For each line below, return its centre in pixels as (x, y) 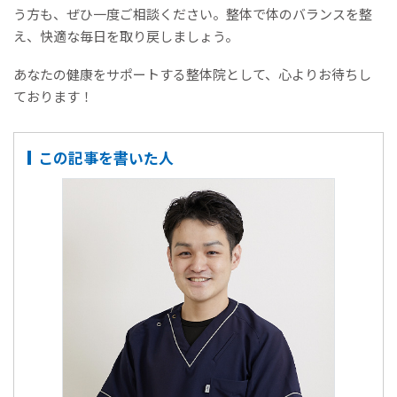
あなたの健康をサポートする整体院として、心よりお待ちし (192, 74)
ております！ (53, 97)
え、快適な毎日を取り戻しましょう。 (126, 36)
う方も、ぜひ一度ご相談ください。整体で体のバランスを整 (193, 14)
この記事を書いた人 (106, 158)
